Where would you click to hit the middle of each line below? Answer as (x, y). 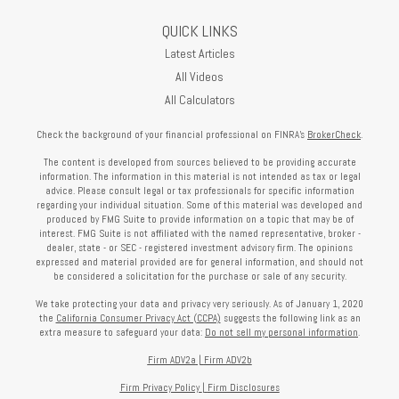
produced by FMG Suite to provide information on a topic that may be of (199, 220)
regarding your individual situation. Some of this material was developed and (199, 205)
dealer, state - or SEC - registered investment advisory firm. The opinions (199, 248)
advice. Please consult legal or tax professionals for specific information (199, 191)
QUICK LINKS (199, 31)
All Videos (199, 77)
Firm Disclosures (243, 388)
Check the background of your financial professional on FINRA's (172, 135)
